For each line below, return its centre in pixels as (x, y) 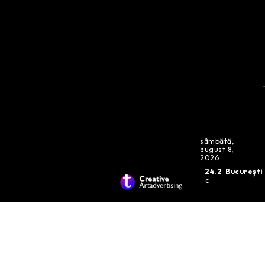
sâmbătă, (217, 141)
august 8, (217, 149)
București (244, 171)
